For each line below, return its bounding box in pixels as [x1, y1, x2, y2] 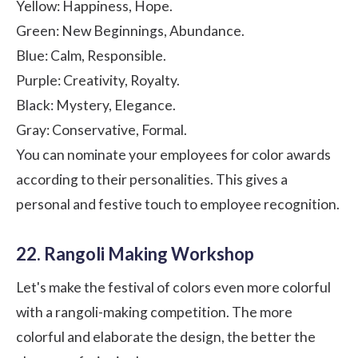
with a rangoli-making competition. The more [16, 303, 292, 320]
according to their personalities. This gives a [16, 170, 288, 188]
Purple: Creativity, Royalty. [16, 71, 180, 89]
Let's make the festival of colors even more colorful [16, 278, 331, 296]
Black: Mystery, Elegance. [16, 96, 176, 113]
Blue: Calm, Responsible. [16, 46, 166, 64]
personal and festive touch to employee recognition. [16, 195, 340, 213]
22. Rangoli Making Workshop [16, 242, 254, 265]
